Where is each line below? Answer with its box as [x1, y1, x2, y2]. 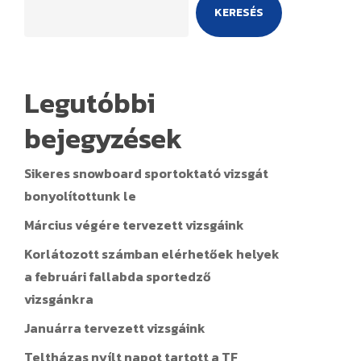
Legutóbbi [23, 83, 156, 123]
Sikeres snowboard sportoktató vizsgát [23, 164, 268, 183]
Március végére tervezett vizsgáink [23, 215, 244, 234]
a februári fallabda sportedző [23, 267, 211, 286]
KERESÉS [214, 4, 263, 21]
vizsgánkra [23, 289, 93, 309]
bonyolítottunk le [23, 186, 136, 205]
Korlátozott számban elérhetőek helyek [23, 244, 280, 263]
